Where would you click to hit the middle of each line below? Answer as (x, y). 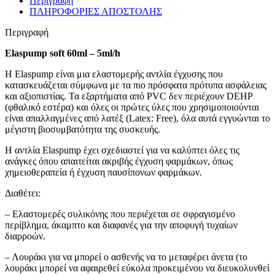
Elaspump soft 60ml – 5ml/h (63, 53)
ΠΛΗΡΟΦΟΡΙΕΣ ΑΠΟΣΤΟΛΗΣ (96, 12)
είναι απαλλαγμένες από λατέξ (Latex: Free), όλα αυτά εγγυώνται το (137, 118)
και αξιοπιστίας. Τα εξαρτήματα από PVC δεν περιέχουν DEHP (129, 96)
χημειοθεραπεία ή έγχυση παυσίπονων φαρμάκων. (103, 172)
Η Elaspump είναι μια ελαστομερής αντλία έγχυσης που (114, 74)
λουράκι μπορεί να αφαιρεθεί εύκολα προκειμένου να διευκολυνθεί (137, 268)
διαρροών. (25, 236)
